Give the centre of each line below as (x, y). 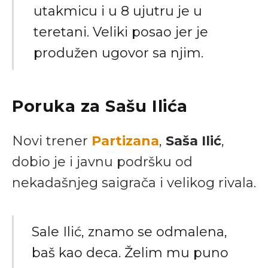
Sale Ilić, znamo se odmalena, (130, 232)
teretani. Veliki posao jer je (121, 32)
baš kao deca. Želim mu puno (130, 253)
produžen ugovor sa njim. (118, 53)
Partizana (125, 141)
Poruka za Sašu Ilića (100, 106)
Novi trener (52, 141)
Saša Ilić (194, 141)
